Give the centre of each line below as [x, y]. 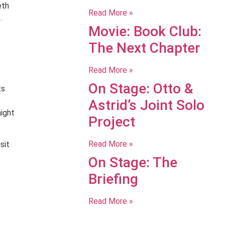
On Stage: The [133, 162]
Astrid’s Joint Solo [146, 105]
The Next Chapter [144, 48]
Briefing [113, 179]
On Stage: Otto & [141, 89]
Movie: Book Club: [145, 31]
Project [111, 122]
